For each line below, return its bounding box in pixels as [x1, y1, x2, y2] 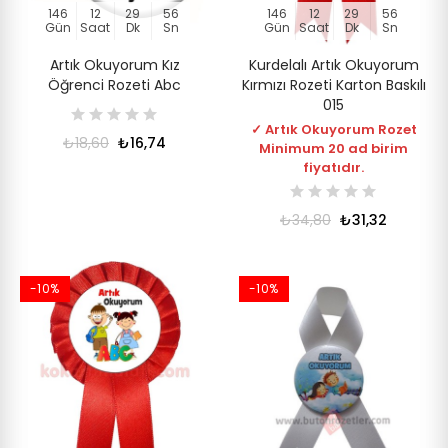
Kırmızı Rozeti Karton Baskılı [241, 74, 426, 95]
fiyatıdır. [303, 157, 364, 177]
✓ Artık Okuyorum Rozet [250, 119, 417, 139]
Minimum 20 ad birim [259, 138, 408, 158]
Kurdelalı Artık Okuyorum [248, 54, 419, 75]
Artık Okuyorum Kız [49, 54, 180, 75]
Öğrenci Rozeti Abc [48, 74, 181, 95]
